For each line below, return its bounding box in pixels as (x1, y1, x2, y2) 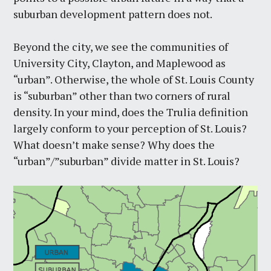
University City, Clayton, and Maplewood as (13, 56, 226, 71)
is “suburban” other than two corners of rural (13, 88, 231, 103)
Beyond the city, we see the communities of (13, 39, 229, 54)
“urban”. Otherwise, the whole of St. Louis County (13, 72, 255, 87)
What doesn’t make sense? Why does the (13, 137, 215, 152)
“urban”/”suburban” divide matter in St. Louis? (13, 154, 240, 169)
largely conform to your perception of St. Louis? (13, 121, 247, 136)
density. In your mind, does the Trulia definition (13, 105, 249, 120)
